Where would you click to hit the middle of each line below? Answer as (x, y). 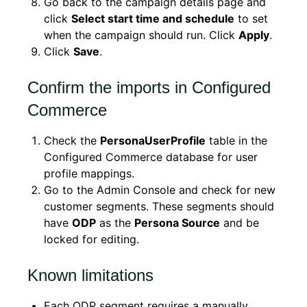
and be (240, 222)
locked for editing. (91, 239)
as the (115, 222)
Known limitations (90, 275)
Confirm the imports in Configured (149, 87)
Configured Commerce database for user (151, 157)
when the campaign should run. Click (141, 35)
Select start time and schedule (153, 18)
